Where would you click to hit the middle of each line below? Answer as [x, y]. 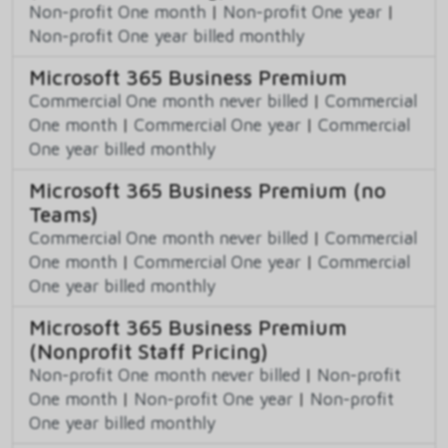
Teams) [63, 214]
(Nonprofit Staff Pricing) [148, 351]
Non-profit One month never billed [164, 375]
